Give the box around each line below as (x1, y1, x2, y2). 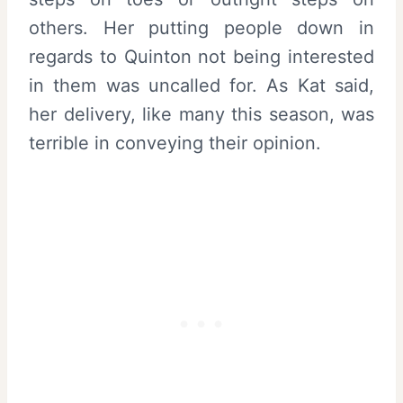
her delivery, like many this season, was (29, 103, 374, 126)
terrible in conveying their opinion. (29, 132, 321, 155)
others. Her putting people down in (29, 17, 374, 40)
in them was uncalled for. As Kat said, (29, 75, 374, 97)
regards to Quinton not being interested (29, 46, 374, 68)
